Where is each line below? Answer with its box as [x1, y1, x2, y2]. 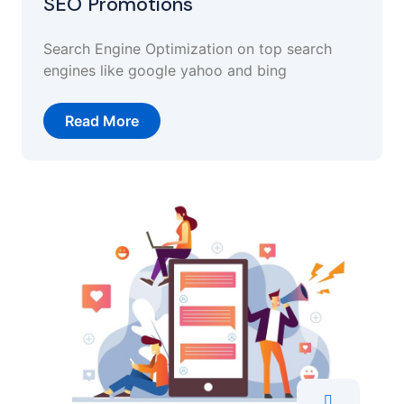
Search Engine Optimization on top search [43, 39, 332, 58]
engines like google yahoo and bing [43, 60, 287, 79]
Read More [65, 111, 139, 130]
